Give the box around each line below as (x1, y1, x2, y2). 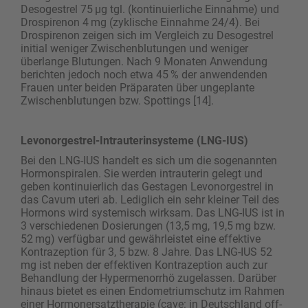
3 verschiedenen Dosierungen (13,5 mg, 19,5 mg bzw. (21, 219, 276, 232)
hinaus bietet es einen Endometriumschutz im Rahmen (21, 284, 285, 298)
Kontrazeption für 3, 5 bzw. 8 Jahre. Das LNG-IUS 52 (21, 245, 274, 258)
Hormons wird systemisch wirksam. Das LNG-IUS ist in (21, 206, 285, 219)
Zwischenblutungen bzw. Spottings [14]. (21, 93, 214, 107)
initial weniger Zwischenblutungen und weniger (21, 41, 248, 55)
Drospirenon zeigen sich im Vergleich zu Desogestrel (21, 28, 274, 42)
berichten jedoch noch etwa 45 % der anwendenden (21, 67, 267, 81)
